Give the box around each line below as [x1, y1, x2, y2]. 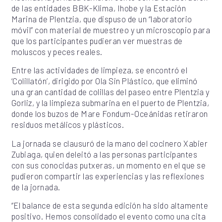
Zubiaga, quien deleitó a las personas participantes [11, 149, 198, 159]
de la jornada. [11, 181, 60, 192]
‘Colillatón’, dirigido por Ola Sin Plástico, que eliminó [11, 76, 198, 86]
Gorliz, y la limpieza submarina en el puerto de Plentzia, [11, 98, 210, 108]
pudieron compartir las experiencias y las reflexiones [11, 170, 205, 181]
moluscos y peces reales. [11, 47, 103, 57]
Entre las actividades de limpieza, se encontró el [11, 65, 188, 75]
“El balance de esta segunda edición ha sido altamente [11, 200, 209, 210]
